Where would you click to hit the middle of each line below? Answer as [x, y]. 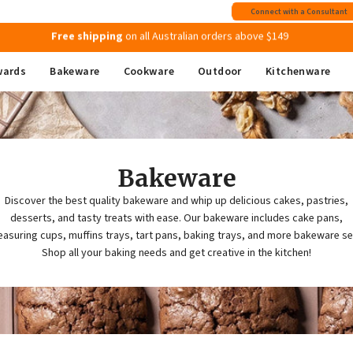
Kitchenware [298, 72]
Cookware [149, 72]
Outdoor [219, 72]
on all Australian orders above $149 [206, 37]
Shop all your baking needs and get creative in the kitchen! [176, 253]
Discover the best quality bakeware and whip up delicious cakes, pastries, [176, 201]
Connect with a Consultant [299, 11]
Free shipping [87, 37]
